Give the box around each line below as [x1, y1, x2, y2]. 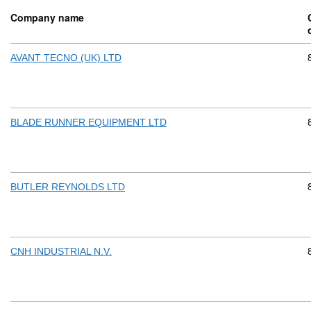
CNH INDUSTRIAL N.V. [10, 246, 112, 258]
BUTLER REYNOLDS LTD [10, 181, 125, 193]
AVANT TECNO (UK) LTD [10, 52, 121, 64]
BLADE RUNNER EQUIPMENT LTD [10, 117, 167, 128]
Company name [10, 10, 84, 25]
